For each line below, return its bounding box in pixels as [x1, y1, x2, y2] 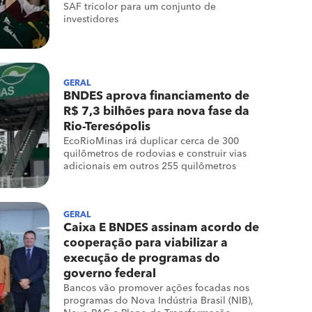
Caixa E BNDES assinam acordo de [63, 222, 259, 234]
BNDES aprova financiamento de [63, 91, 249, 102]
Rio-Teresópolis [63, 121, 150, 133]
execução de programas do [63, 253, 220, 265]
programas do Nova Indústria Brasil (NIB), [63, 296, 253, 306]
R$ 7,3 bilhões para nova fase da [63, 106, 249, 118]
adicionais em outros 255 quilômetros [63, 162, 236, 171]
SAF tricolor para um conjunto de [63, 2, 216, 12]
